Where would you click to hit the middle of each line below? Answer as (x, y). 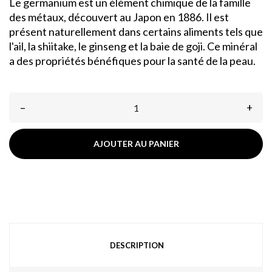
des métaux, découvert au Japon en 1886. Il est (119, 17)
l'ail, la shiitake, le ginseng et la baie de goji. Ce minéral (133, 46)
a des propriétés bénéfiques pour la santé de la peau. (132, 61)
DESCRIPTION (137, 246)
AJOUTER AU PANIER (136, 144)
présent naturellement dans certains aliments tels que (136, 32)
